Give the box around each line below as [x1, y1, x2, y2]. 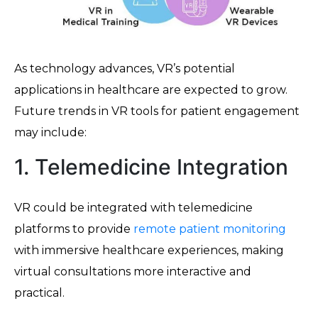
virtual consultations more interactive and [14, 265, 251, 279]
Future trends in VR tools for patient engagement [14, 104, 300, 119]
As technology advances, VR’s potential [14, 62, 235, 76]
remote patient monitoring [133, 222, 286, 236]
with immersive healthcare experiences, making [14, 243, 284, 258]
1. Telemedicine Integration [14, 154, 288, 180]
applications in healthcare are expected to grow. [14, 83, 287, 97]
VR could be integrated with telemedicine [14, 201, 253, 215]
